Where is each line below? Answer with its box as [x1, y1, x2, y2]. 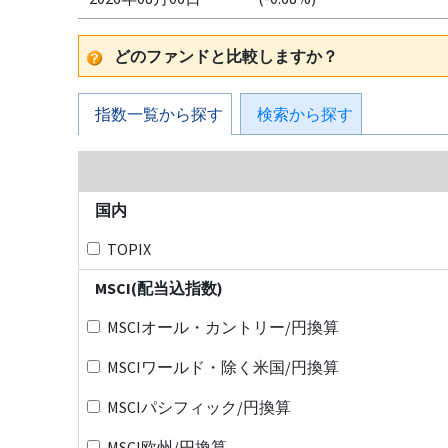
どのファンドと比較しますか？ [113, 46, 338, 66]
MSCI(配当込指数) [94, 278, 223, 298]
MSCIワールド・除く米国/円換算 [106, 357, 339, 377]
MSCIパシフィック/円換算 [106, 397, 291, 417]
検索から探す [256, 104, 353, 124]
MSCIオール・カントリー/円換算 [106, 317, 339, 337]
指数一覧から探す [94, 104, 223, 124]
